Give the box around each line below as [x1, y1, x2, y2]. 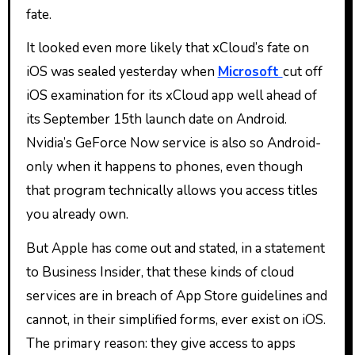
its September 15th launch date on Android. [25, 110, 287, 129]
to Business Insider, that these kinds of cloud [25, 263, 294, 282]
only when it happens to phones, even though [25, 158, 303, 177]
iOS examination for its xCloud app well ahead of [25, 86, 317, 105]
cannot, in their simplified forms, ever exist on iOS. [25, 311, 326, 330]
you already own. [25, 205, 128, 224]
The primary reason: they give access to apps [25, 334, 296, 353]
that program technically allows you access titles [25, 181, 318, 200]
